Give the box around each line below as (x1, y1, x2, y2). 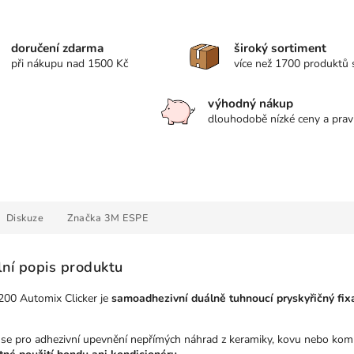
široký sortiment (234, 40, 327, 56)
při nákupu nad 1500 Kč (10, 56, 128, 71)
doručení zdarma (10, 40, 104, 56)
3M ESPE (101, 211, 148, 224)
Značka (67, 211, 101, 224)
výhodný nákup (208, 95, 293, 111)
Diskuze (6, 211, 43, 224)
